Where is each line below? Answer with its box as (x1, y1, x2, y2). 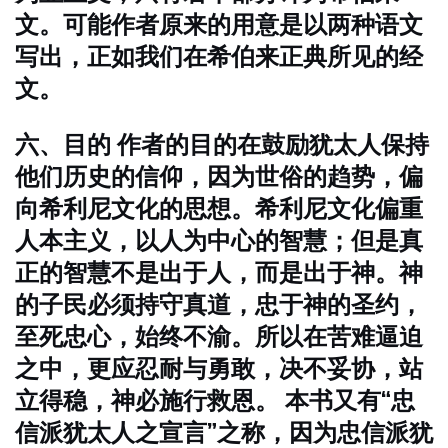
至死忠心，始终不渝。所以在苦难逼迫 (15, 322, 423, 351)
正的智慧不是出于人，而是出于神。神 (15, 258, 423, 287)
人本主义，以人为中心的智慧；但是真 (15, 226, 423, 255)
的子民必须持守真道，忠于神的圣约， (15, 290, 423, 319)
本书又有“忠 (285, 386, 415, 415)
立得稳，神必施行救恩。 (15, 386, 279, 415)
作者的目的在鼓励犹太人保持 (117, 130, 429, 159)
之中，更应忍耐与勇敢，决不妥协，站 (15, 354, 423, 383)
